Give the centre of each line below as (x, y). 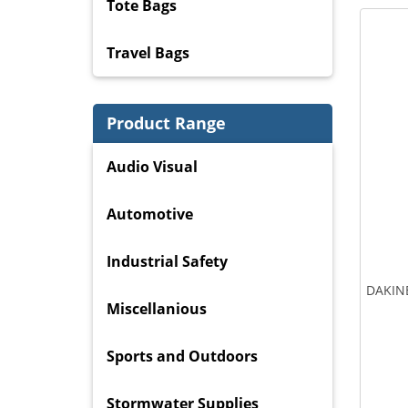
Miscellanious (157, 308)
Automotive (150, 214)
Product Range (166, 122)
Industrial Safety (167, 261)
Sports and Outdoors (182, 356)
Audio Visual (152, 166)
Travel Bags (148, 53)
